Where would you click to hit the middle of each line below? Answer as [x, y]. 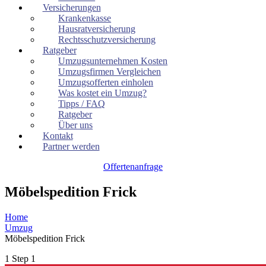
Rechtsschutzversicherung [107, 39]
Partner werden [71, 146]
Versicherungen [72, 7]
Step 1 [24, 258]
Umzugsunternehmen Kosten [113, 61]
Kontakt [58, 136]
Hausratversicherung [97, 29]
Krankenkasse [85, 18]
